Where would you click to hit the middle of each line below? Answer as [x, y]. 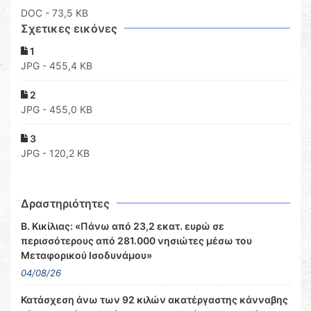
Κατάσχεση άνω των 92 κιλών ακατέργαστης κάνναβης [154, 300]
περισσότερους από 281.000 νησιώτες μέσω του [136, 241]
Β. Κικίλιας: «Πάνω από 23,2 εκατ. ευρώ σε [123, 226]
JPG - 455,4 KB [57, 66]
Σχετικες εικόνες [69, 29]
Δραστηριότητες [65, 204]
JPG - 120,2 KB [55, 153]
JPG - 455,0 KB [57, 110]
